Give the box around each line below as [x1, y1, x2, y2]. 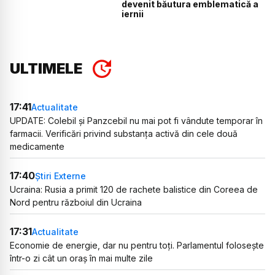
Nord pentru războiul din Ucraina [10, 197, 142, 208]
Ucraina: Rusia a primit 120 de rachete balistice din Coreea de [10, 184, 258, 195]
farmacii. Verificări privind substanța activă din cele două [10, 128, 238, 139]
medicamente [10, 141, 64, 152]
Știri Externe [35, 170, 86, 181]
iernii [122, 8, 144, 19]
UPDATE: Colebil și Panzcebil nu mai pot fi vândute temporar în [10, 115, 263, 126]
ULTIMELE [10, 60, 82, 78]
